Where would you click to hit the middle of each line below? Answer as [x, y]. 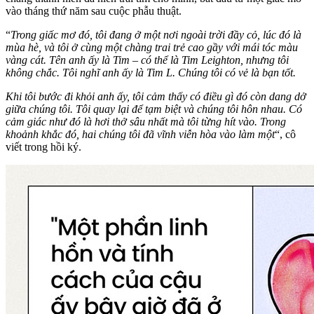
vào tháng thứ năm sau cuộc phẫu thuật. [94, 11]
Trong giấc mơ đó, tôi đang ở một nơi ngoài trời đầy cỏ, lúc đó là [156, 35]
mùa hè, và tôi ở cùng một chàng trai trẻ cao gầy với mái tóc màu [152, 48]
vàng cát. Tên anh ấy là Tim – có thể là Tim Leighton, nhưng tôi [147, 60]
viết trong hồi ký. [43, 147]
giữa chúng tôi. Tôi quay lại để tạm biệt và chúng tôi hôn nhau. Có [154, 109]
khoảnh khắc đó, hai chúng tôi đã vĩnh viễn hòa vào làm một [140, 135]
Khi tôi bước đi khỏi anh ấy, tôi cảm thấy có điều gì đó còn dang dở [156, 97]
